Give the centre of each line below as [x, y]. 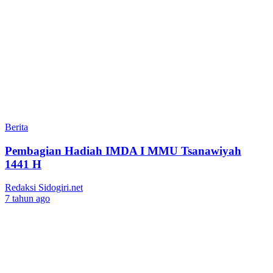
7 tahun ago [27, 199]
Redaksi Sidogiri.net [44, 188]
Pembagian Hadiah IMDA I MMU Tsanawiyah [123, 151]
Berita [16, 127]
